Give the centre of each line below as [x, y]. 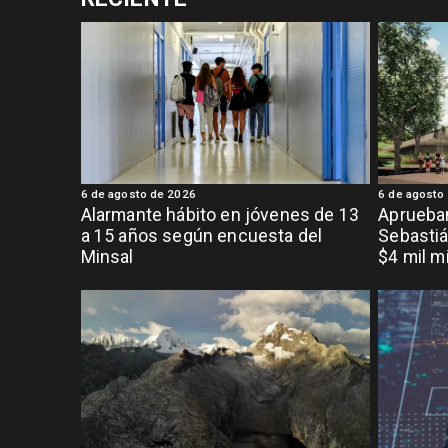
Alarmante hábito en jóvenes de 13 [220, 214]
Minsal [107, 256]
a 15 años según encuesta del [201, 235]
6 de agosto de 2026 [138, 194]
